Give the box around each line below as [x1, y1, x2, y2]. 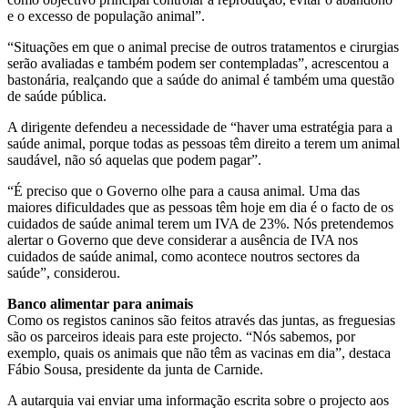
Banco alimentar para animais [7, 296, 193, 312]
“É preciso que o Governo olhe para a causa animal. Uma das [7, 183, 360, 199]
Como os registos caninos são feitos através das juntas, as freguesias [7, 312, 395, 329]
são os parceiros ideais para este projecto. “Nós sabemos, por [7, 329, 355, 345]
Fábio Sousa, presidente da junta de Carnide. [7, 362, 263, 378]
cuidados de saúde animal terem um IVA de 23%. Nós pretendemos [7, 216, 393, 232]
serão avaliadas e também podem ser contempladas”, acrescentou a [7, 56, 389, 72]
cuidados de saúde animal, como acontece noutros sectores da [7, 249, 360, 265]
